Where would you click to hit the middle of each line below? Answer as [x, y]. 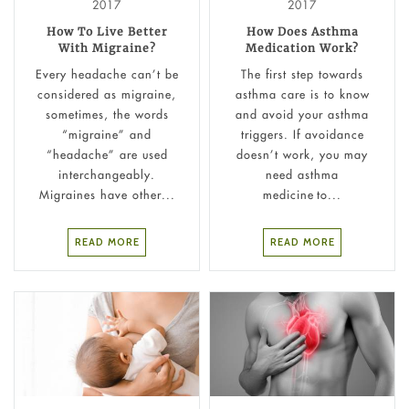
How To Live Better [107, 32]
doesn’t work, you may [302, 154]
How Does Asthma [302, 32]
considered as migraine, [107, 94]
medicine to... [302, 194]
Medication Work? [302, 48]
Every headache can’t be [107, 73]
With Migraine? [107, 48]
